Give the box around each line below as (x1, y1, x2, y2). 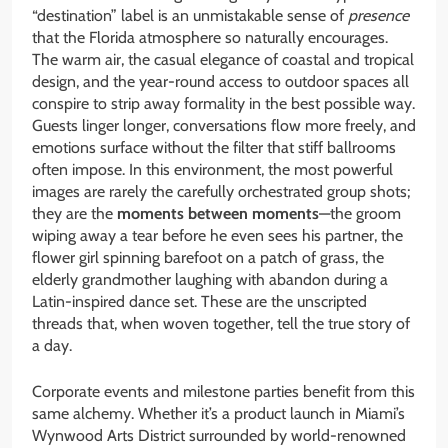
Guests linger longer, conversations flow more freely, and (32, 115, 416, 135)
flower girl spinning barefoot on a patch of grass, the (32, 247, 384, 267)
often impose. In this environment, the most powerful (32, 159, 393, 179)
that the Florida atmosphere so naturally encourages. (32, 27, 388, 47)
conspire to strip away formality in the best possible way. (32, 93, 415, 113)
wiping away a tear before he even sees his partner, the (32, 225, 403, 245)
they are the (32, 203, 117, 223)
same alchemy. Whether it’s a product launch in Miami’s (32, 403, 405, 423)
